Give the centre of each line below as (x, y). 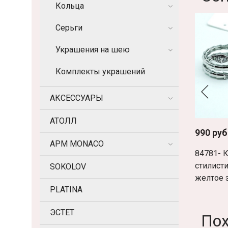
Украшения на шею (93, 49)
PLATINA (66, 190)
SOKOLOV (68, 167)
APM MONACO (77, 144)
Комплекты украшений (100, 72)
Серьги (69, 27)
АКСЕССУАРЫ (77, 98)
